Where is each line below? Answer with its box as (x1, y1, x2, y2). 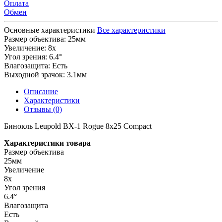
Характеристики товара (4, 138, 91, 147)
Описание (24, 87, 58, 96)
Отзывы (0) (24, 105, 62, 113)
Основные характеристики (4, 25, 95, 34)
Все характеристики (97, 25, 166, 34)
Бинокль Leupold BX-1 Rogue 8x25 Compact (4, 121, 152, 130)
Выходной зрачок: (4, 70, 65, 79)
